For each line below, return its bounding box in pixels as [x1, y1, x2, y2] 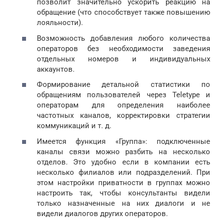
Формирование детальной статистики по [37, 80, 210, 89]
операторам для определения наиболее [37, 101, 210, 110]
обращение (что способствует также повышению [37, 8, 210, 17]
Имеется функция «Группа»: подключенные [37, 137, 210, 146]
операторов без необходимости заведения [37, 44, 210, 53]
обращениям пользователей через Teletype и [37, 90, 210, 100]
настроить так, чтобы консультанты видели [37, 188, 210, 197]
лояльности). [37, 18, 83, 27]
